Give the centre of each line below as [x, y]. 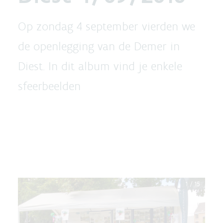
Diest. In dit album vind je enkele [100, 66]
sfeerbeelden [49, 86]
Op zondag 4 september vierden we [107, 26]
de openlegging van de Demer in [99, 46]
